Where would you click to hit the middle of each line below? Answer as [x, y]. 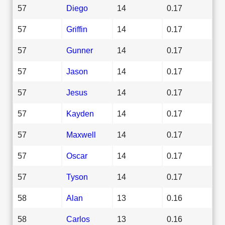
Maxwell [81, 134]
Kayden [80, 113]
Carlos [78, 219]
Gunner [80, 50]
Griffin [77, 29]
